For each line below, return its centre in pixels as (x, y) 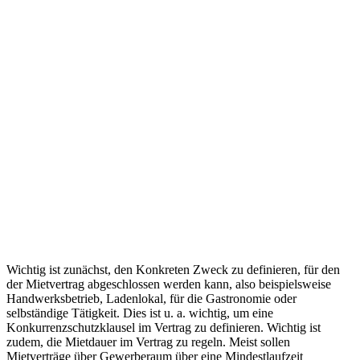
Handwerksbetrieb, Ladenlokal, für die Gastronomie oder (151, 299)
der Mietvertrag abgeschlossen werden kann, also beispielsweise (169, 284)
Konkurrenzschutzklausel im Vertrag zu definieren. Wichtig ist (164, 328)
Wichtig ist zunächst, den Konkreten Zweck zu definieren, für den (173, 270)
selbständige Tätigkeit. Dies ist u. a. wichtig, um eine (140, 313)
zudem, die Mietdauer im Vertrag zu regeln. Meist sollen (148, 342)
